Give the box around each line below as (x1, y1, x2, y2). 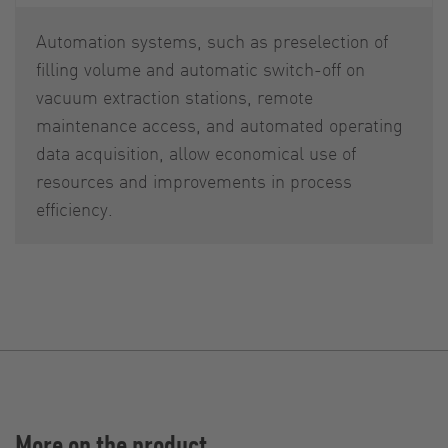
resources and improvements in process (36, 168, 352, 192)
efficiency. (36, 196, 113, 220)
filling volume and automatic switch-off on (36, 56, 365, 80)
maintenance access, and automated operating (36, 112, 403, 136)
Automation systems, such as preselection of (36, 28, 388, 52)
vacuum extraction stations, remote (36, 84, 313, 108)
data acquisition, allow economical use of (36, 140, 356, 164)
